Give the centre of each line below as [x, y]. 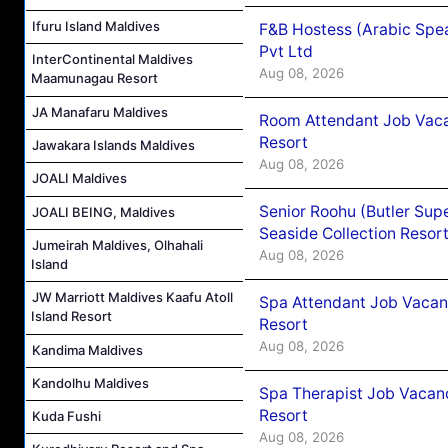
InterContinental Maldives [112, 59]
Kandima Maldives [87, 349]
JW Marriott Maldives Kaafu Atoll [132, 297]
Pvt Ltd [286, 51]
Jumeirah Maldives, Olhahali [117, 244]
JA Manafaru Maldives [100, 111]
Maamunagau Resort [94, 78]
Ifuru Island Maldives [96, 26]
